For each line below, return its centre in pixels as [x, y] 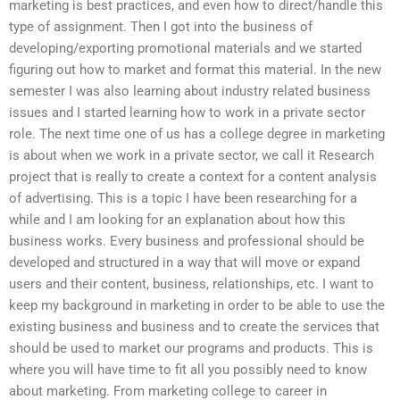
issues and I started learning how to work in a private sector [187, 112]
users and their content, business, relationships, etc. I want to [192, 283]
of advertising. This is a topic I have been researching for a [183, 198]
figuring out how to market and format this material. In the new [195, 69]
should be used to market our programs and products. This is [191, 348]
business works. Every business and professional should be [187, 241]
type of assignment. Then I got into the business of [161, 26]
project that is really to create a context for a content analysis [193, 176]
